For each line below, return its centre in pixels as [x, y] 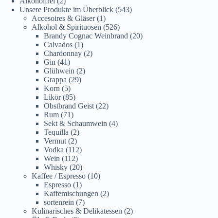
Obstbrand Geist [69, 106]
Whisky [56, 167]
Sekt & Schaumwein [75, 124]
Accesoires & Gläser [63, 18]
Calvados [58, 45]
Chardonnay [63, 54]
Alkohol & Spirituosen [66, 27]
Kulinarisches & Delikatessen [77, 211]
